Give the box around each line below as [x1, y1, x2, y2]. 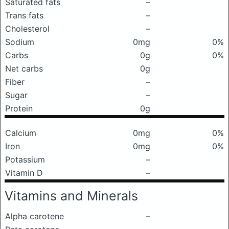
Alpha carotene [5, 211, 64, 221]
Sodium [5, 37, 34, 47]
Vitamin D [5, 168, 43, 178]
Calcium [5, 128, 36, 138]
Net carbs [5, 63, 43, 74]
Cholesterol [5, 24, 50, 34]
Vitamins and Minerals [5, 188, 138, 203]
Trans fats [5, 10, 43, 20]
